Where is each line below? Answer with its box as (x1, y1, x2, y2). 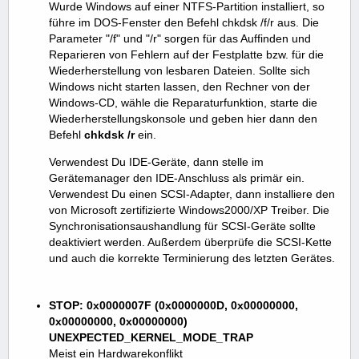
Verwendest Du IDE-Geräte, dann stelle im (49, 155, 264, 168)
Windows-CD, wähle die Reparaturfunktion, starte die (49, 95, 317, 109)
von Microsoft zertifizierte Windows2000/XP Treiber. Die (49, 203, 329, 216)
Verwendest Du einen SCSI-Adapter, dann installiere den (49, 187, 335, 200)
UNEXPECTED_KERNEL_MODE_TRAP (49, 330, 253, 344)
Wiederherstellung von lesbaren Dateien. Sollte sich (49, 63, 310, 77)
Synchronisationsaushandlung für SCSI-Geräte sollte (49, 219, 316, 232)
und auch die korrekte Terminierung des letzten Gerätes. (49, 251, 335, 264)
